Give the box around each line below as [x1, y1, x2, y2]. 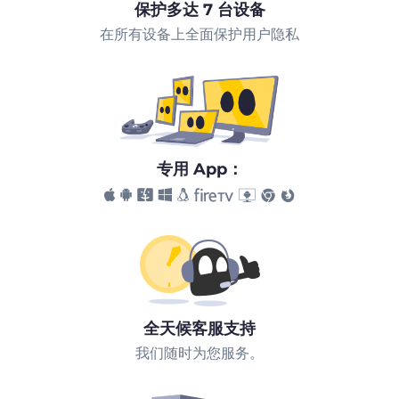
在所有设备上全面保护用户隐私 [100, 26, 299, 44]
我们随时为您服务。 [135, 345, 264, 362]
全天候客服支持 [143, 319, 256, 339]
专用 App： [156, 159, 243, 180]
